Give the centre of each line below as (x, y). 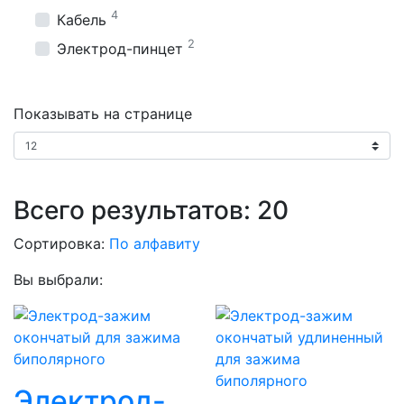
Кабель (82, 19)
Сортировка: (61, 243)
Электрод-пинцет (120, 48)
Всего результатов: (135, 210)
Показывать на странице (103, 113)
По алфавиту (155, 243)
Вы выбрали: (58, 279)
